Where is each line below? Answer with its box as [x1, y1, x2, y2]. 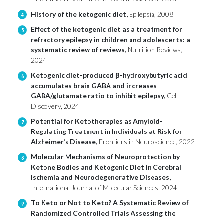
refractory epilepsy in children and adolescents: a [31, 35, 190, 44]
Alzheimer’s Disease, [31, 137, 99, 146]
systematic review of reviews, [31, 45, 128, 54]
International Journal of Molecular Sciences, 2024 [31, 183, 177, 192]
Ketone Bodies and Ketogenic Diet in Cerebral [31, 163, 181, 172]
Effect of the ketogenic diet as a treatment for [31, 25, 182, 34]
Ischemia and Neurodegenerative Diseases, [31, 173, 171, 182]
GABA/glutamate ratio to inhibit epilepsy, [31, 91, 167, 100]
